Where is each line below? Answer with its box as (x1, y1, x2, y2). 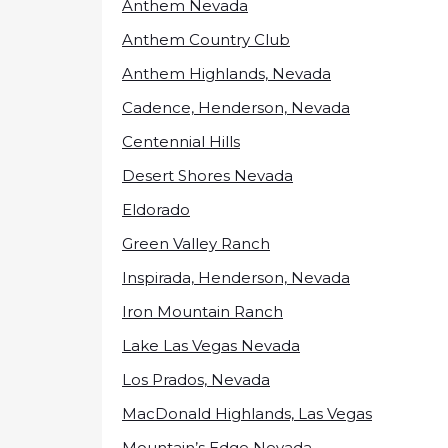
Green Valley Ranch (122, 233, 270, 253)
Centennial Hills (122, 131, 240, 151)
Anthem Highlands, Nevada (122, 63, 331, 83)
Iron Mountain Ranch (122, 301, 283, 321)
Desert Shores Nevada (122, 165, 293, 185)
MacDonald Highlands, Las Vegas (122, 403, 372, 423)
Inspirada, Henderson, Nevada (122, 267, 350, 287)
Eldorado (122, 199, 190, 219)
